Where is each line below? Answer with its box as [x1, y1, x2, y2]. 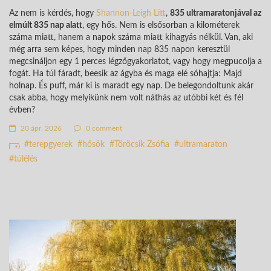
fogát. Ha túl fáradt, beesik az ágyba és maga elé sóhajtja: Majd [9, 69, 242, 78]
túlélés [14, 154, 38, 163]
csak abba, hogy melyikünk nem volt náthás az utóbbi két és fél [9, 93, 243, 102]
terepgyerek [29, 140, 73, 149]
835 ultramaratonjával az [170, 8, 261, 18]
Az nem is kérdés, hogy [9, 8, 96, 18]
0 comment [84, 124, 122, 132]
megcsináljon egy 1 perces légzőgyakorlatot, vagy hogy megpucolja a [9, 57, 262, 66]
